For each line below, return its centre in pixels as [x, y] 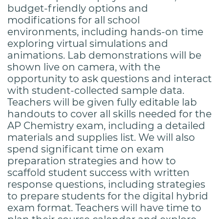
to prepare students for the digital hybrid [108, 196]
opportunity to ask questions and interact [109, 78]
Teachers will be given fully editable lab [102, 102]
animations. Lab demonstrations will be [104, 55]
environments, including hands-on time [105, 32]
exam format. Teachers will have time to [104, 208]
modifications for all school [74, 20]
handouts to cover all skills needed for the [109, 114]
